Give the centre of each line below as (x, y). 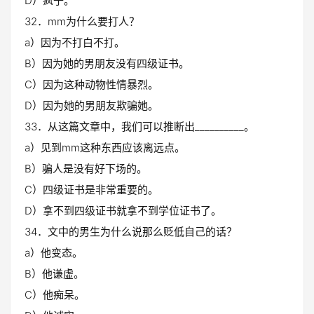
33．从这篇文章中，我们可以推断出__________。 (139, 127)
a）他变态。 (54, 253)
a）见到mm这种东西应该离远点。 (105, 148)
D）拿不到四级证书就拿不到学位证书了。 (123, 211)
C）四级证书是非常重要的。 (91, 190)
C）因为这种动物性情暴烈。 (91, 84)
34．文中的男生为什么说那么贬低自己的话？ (131, 232)
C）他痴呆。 (55, 295)
